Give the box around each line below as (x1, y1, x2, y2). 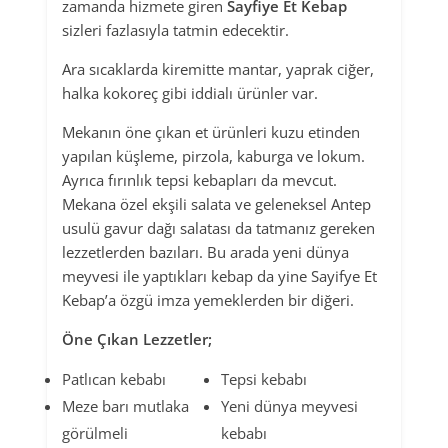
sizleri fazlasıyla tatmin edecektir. (62, 20, 289, 41)
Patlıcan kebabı (62, 369, 166, 390)
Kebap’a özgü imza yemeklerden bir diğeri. (62, 290, 354, 311)
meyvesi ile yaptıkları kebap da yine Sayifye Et (62, 266, 377, 287)
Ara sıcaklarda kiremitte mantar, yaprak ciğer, (62, 59, 374, 80)
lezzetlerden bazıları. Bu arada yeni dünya (62, 242, 349, 263)
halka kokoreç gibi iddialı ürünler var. (62, 83, 318, 104)
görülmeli (62, 423, 128, 444)
